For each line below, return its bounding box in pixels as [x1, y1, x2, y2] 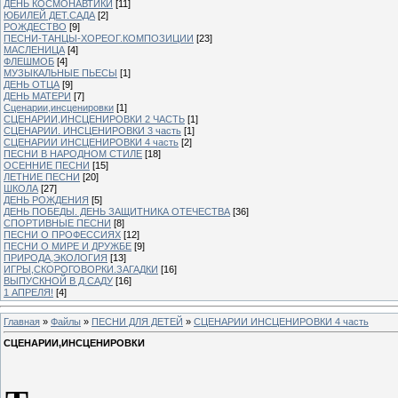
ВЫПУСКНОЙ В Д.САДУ [4, 275, 113, 286]
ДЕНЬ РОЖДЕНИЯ [4, 194, 89, 205]
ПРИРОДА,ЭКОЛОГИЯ [4, 251, 107, 263]
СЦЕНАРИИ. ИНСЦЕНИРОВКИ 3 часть [4, 124, 181, 136]
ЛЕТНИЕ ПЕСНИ [4, 171, 80, 182]
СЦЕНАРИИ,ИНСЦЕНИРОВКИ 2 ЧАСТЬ [4, 113, 185, 124]
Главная [4, 315, 40, 327]
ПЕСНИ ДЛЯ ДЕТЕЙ [92, 315, 183, 327]
